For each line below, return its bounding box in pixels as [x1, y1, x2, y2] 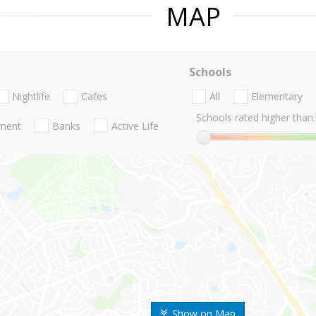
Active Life [111, 119, 159, 133]
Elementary [250, 90, 303, 104]
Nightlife [12, 90, 50, 104]
